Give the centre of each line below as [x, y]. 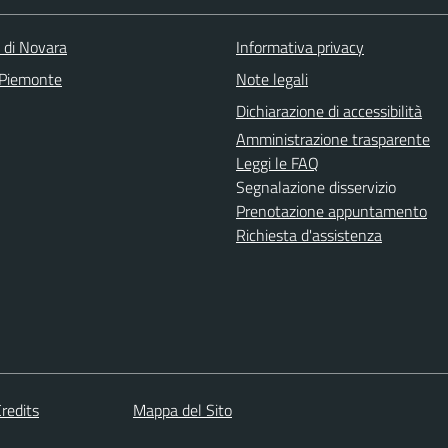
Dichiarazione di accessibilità [329, 111]
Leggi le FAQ [277, 163]
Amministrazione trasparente [333, 139]
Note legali [272, 79]
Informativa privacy [300, 47]
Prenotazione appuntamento [331, 211]
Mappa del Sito [182, 409]
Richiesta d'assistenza [309, 235]
